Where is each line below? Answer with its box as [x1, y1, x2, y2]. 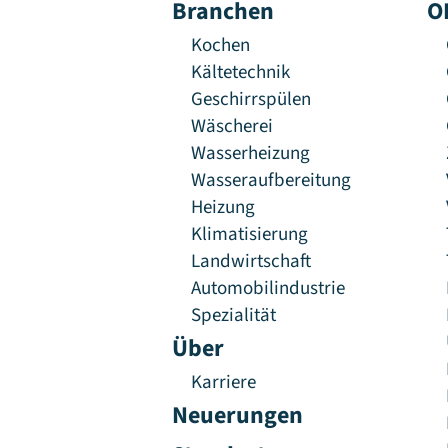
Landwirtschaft [191, 247, 312, 276]
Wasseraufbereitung [191, 166, 352, 195]
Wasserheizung [191, 139, 311, 168]
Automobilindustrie [191, 274, 346, 303]
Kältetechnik [191, 58, 291, 87]
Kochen [191, 31, 251, 60]
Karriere [191, 368, 257, 397]
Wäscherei [191, 112, 274, 141]
